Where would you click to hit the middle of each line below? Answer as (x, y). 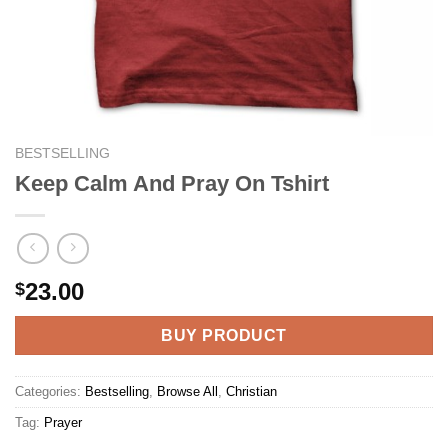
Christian (251, 392)
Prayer (63, 423)
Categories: (50, 392)
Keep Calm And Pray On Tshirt (172, 183)
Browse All (187, 392)
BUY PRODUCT (224, 336)
